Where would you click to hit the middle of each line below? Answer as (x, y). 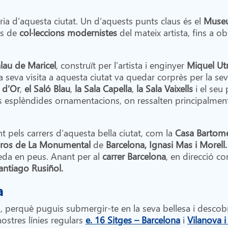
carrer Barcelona (134, 156)
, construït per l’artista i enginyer (121, 65)
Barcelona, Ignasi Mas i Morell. (166, 144)
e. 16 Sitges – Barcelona (133, 219)
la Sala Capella (103, 88)
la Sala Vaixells (164, 88)
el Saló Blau (47, 88)
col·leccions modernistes (69, 32)
